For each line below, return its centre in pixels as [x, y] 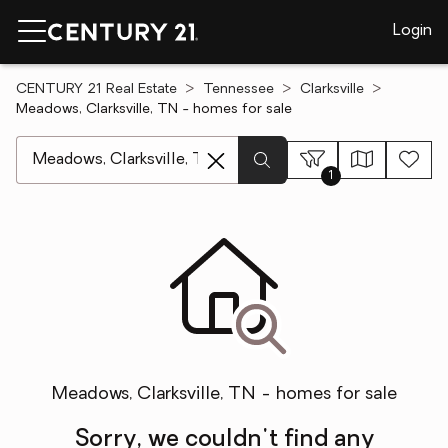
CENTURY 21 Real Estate [96, 89]
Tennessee [238, 89]
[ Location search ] [81, 146]
